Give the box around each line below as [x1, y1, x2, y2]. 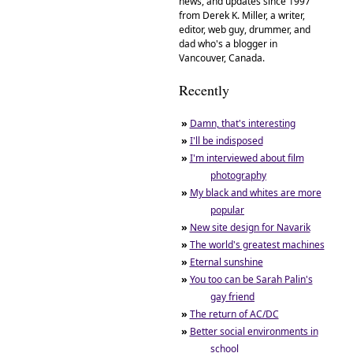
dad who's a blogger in [179, 36, 277, 50]
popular [210, 203, 244, 217]
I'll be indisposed [189, 133, 263, 147]
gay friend [210, 289, 255, 303]
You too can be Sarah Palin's [189, 272, 313, 286]
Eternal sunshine [189, 255, 263, 269]
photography [210, 168, 266, 182]
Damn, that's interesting [189, 116, 295, 130]
